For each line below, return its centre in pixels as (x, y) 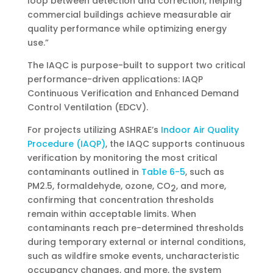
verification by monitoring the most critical (122, 158)
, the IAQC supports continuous (175, 144)
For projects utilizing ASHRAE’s (94, 129)
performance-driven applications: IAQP (115, 79)
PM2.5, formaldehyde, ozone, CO (99, 186)
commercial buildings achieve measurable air (129, 14)
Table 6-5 (163, 172)
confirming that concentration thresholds (120, 200)
